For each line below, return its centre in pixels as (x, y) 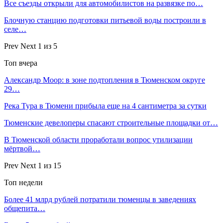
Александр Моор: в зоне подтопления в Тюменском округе (105, 80)
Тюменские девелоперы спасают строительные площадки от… (111, 122)
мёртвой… (22, 148)
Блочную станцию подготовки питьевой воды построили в (105, 20)
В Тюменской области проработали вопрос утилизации (98, 139)
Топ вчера (21, 63)
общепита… (25, 208)
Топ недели (23, 182)
